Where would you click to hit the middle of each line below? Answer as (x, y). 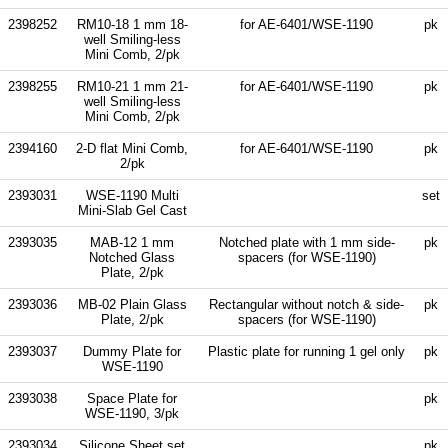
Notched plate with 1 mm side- (306, 242)
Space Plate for (132, 398)
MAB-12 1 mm (132, 242)
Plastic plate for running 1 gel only (306, 351)
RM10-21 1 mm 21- (132, 86)
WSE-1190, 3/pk (132, 413)
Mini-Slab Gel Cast (132, 210)
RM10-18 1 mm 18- (132, 24)
